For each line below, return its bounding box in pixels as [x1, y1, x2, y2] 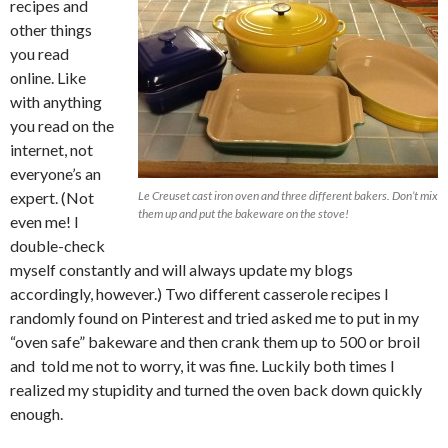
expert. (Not [10, 187, 94, 207]
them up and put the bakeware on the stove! [138, 205, 349, 221]
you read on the [10, 115, 114, 135]
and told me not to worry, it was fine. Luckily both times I [10, 355, 395, 375]
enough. [10, 403, 63, 423]
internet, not [10, 139, 93, 159]
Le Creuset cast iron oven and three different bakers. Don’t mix [138, 187, 438, 203]
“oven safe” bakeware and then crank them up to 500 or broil [10, 331, 420, 351]
